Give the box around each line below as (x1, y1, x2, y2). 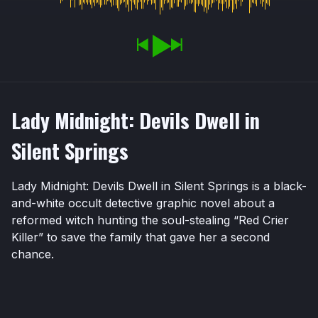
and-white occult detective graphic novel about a (11, 195, 275, 210)
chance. (11, 246, 54, 261)
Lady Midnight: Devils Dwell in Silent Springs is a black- (11, 178, 307, 193)
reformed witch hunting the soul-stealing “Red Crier (11, 212, 289, 227)
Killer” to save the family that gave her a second (11, 229, 270, 244)
